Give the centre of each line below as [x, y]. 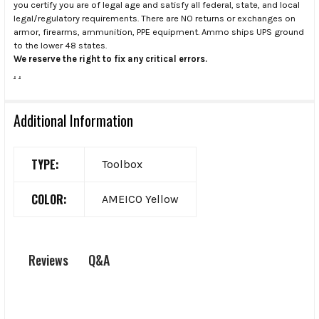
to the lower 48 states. [60, 45]
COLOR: [49, 199]
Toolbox [122, 164]
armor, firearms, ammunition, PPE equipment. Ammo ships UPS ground [159, 31]
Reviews [48, 260]
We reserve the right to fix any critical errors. [110, 58]
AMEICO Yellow [140, 199]
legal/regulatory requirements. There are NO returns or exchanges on [155, 18]
